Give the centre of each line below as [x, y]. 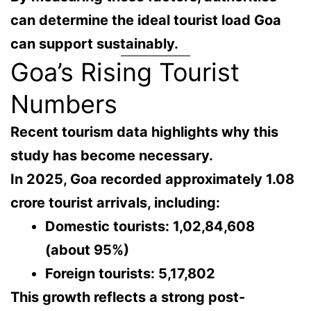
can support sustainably [92, 44]
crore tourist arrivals [79, 203]
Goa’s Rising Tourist [125, 73]
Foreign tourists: [100, 274]
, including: [184, 203]
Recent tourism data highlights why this [144, 132]
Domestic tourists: [107, 227]
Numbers [64, 104]
